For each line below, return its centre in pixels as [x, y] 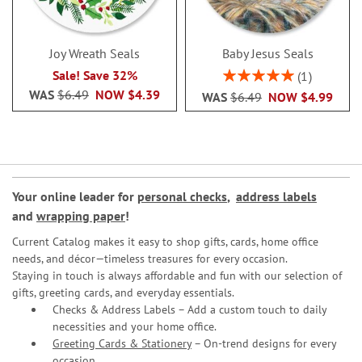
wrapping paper [81, 216]
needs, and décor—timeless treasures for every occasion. [150, 259]
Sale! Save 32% [95, 75]
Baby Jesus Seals [267, 53]
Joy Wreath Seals [95, 53]
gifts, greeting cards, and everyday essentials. [123, 293]
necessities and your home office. [135, 326]
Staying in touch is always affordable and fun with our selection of [177, 276]
